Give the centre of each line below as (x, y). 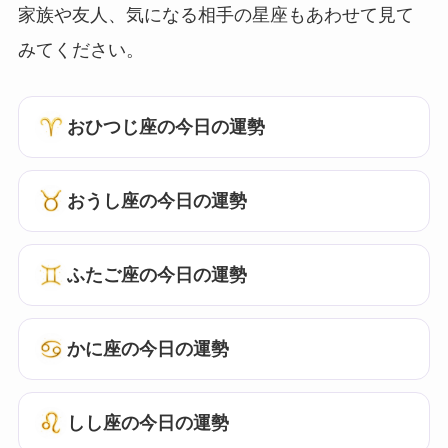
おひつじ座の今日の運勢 (165, 126)
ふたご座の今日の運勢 (156, 274)
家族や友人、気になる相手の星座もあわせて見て (215, 15)
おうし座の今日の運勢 (156, 200)
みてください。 (80, 50)
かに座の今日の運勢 (147, 348)
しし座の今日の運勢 (147, 422)
